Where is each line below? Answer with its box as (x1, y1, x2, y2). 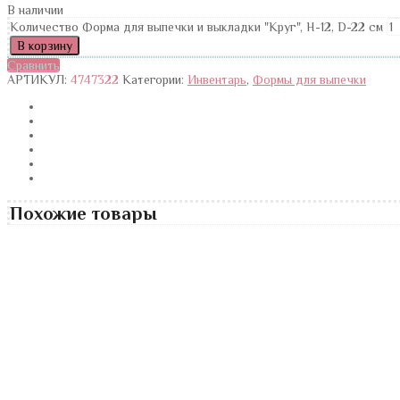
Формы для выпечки (253, 71, 366, 87)
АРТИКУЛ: (7, 71, 71, 87)
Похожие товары (10, 203, 157, 225)
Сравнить (7, 57, 60, 72)
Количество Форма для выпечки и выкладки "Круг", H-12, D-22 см (10, 19, 383, 34)
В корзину (17, 37, 72, 53)
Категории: (122, 71, 187, 87)
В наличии (7, 2, 63, 17)
